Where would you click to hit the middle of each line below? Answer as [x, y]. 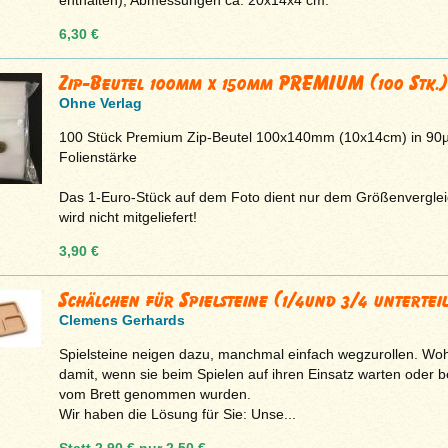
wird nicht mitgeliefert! [127, 216]
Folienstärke [97, 156]
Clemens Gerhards [121, 319]
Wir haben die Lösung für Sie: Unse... [177, 413]
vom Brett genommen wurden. [154, 393]
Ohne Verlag [100, 102]
